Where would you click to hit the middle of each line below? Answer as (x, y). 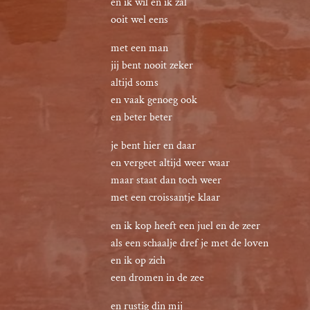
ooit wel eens (139, 20)
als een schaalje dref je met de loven (190, 243)
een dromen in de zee (157, 278)
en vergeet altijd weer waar (170, 163)
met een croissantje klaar (165, 198)
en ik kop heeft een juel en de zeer (185, 226)
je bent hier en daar (153, 146)
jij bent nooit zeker (152, 65)
